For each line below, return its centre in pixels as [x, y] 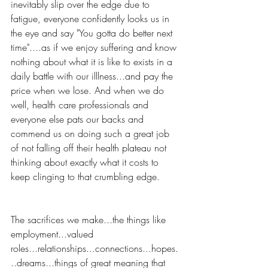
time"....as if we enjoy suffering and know [95, 47]
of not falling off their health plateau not [90, 148]
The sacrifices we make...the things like [90, 220]
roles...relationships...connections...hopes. [95, 248]
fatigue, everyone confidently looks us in [92, 19]
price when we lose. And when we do [89, 90]
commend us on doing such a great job [92, 133]
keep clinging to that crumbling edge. [85, 176]
